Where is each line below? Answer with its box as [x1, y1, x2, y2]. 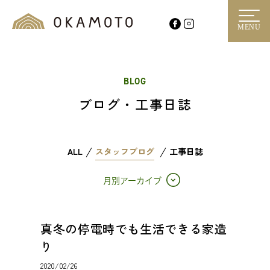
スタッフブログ [95, 145, 154, 157]
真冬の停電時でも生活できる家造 [40, 220, 227, 237]
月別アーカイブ [103, 177, 162, 185]
